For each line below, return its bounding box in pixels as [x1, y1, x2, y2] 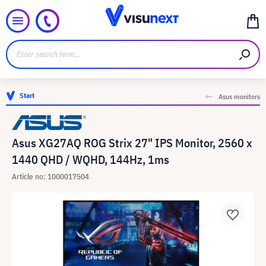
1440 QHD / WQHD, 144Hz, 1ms [12, 151, 169, 167]
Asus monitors [218, 92, 260, 101]
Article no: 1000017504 [12, 172, 89, 182]
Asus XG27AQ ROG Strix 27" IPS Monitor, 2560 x [12, 135, 252, 151]
